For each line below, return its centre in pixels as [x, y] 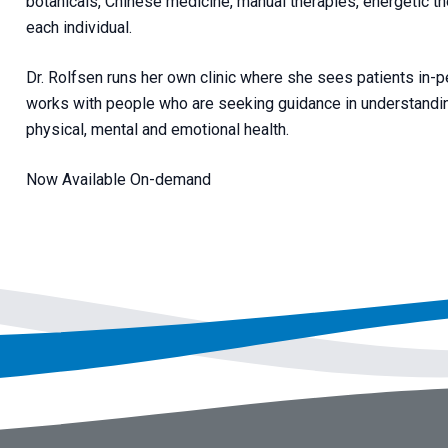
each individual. [78, 27]
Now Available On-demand [118, 179]
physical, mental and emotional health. [157, 129]
